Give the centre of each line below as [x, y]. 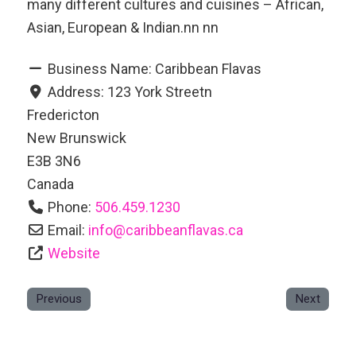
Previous [58, 298]
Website [74, 253]
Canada [50, 184]
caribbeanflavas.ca [185, 230]
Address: [78, 91]
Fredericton [63, 114]
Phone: [72, 207]
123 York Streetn [160, 91]
